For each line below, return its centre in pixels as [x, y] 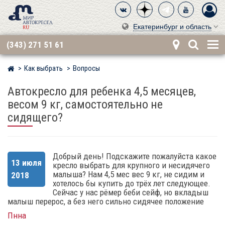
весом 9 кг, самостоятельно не [85, 105]
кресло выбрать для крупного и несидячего [131, 165]
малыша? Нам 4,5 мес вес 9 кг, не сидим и [129, 175]
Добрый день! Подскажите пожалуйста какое [135, 156]
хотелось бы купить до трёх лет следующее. [132, 184]
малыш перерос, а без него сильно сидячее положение [106, 202]
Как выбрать [43, 69]
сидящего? [35, 118]
